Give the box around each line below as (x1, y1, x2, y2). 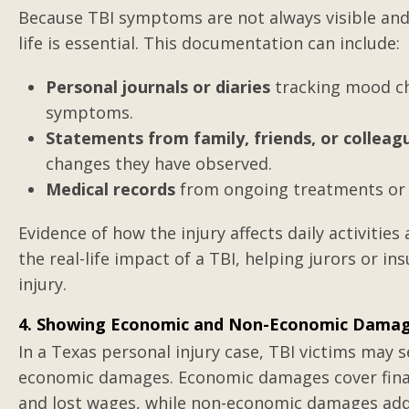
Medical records (46, 178, 175, 200)
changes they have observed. (46, 152, 272, 174)
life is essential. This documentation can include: (18, 32, 400, 54)
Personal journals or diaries (46, 76, 270, 98)
